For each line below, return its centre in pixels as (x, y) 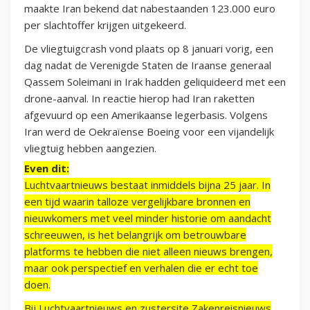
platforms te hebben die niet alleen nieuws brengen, (148, 252)
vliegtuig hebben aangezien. (90, 148)
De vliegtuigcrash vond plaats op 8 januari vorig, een (149, 49)
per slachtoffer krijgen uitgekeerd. (105, 25)
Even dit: (47, 168)
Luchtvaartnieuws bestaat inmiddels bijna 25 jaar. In (147, 185)
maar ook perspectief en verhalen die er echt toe (141, 268)
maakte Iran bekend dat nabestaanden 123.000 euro (150, 9)
